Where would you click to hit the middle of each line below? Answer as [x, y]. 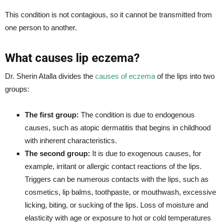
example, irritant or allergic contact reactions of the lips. [113, 166]
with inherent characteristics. [71, 140]
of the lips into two [185, 76]
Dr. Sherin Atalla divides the [50, 76]
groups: [17, 89]
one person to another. [41, 27]
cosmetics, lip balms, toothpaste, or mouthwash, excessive [120, 192]
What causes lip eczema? [72, 58]
